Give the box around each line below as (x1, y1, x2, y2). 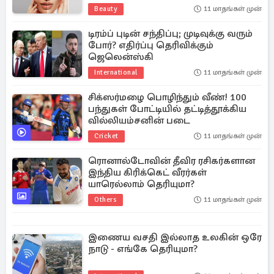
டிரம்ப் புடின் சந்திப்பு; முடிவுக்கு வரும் (88, 28, 253, 40)
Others (94, 195, 117, 204)
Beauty (94, 4, 117, 13)
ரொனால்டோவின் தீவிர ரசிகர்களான (88, 155, 255, 167)
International (94, 68, 138, 77)
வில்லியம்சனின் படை (88, 114, 190, 127)
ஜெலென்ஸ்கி (88, 51, 154, 63)
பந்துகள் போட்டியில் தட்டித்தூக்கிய (88, 103, 246, 115)
